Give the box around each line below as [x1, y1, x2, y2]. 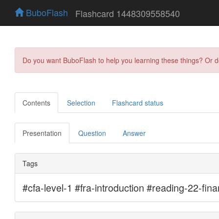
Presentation [22, 128, 62, 138]
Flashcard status [112, 97, 163, 108]
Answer [123, 128, 146, 138]
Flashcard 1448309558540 [75, 6, 180, 20]
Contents [22, 97, 50, 108]
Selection [67, 97, 95, 108]
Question [78, 128, 106, 138]
